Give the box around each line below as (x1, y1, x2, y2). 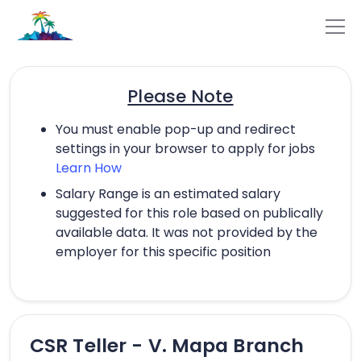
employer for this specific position (56, 242, 271, 261)
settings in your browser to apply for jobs (56, 139, 315, 158)
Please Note (127, 83, 234, 109)
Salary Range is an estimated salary (56, 184, 280, 203)
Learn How (56, 158, 122, 177)
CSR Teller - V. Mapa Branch (30, 331, 305, 359)
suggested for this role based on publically (56, 203, 323, 222)
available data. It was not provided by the (56, 222, 317, 242)
